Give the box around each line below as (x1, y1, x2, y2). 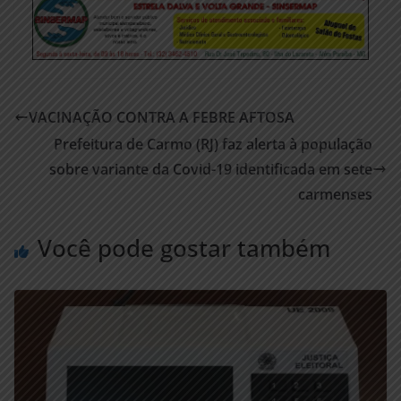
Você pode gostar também (38, 231, 330, 264)
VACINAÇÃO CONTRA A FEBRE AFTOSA (29, 107, 294, 127)
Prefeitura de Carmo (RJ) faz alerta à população (54, 133, 372, 154)
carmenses (298, 183, 372, 204)
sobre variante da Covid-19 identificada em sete (49, 158, 372, 179)
